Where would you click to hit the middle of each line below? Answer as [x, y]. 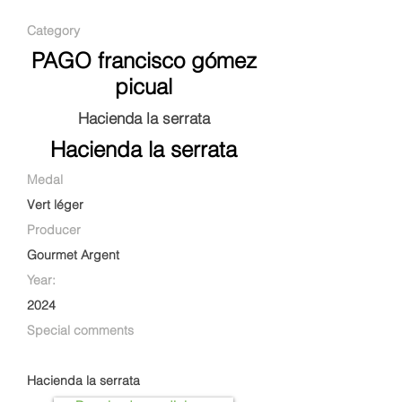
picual [144, 87]
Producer [54, 230]
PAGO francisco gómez [144, 61]
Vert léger [55, 205]
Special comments [80, 330]
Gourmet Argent [73, 255]
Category [53, 31]
